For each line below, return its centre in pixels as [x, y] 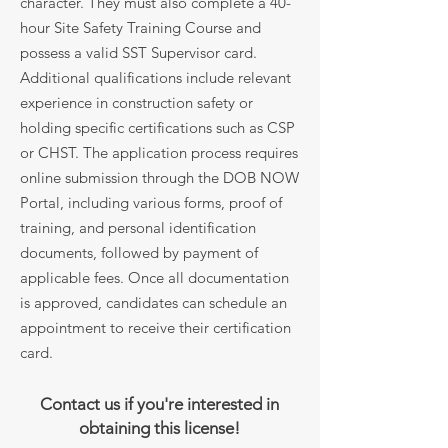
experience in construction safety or [136, 102]
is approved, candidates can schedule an [153, 302]
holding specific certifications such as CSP [157, 127]
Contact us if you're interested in [159, 404]
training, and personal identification [138, 227]
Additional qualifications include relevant [155, 77]
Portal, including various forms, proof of [151, 202]
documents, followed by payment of [139, 252]
